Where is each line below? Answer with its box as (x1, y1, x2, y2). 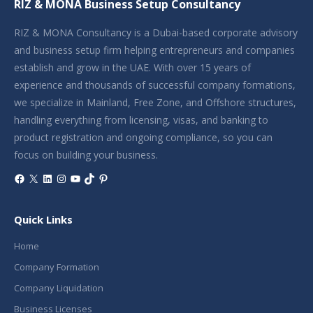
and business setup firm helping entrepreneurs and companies (14, 43, 295, 57)
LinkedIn (42, 170, 87, 187)
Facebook (14, 170, 64, 187)
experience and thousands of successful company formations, (14, 78, 296, 92)
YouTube (70, 170, 118, 187)
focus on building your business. (14, 148, 158, 162)
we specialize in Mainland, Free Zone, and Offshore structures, (14, 96, 296, 110)
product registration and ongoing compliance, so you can (14, 131, 272, 145)
